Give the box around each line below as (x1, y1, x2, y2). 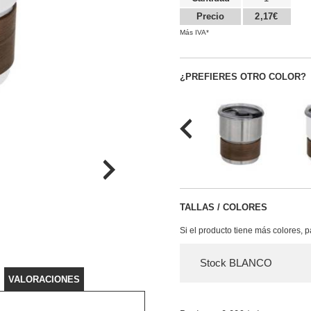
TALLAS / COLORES (180, 201, 267, 212)
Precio (196, 11, 224, 22)
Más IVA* (180, 28, 209, 36)
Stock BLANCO (200, 256, 272, 269)
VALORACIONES (8, 274, 80, 285)
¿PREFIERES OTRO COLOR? (180, 71, 306, 82)
